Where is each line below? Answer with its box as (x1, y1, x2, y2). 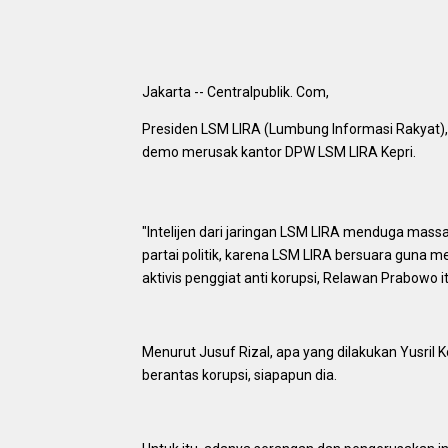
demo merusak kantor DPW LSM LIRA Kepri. (142, 144, 416, 161)
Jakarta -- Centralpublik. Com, (142, 84, 332, 101)
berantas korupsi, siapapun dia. (142, 367, 337, 384)
